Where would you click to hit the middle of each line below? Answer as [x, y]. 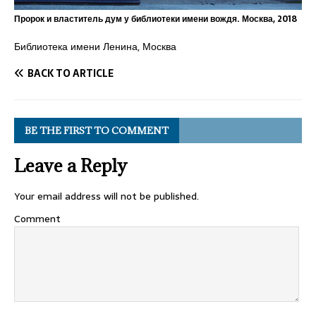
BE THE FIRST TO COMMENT [97, 131]
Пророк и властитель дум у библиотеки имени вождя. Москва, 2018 [156, 19]
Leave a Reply [71, 166]
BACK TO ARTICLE [71, 74]
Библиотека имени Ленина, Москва [95, 47]
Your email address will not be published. [107, 196]
